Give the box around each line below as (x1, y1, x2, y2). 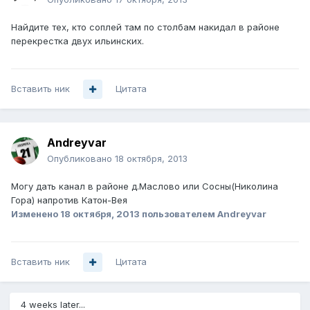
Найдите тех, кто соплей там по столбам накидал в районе (11, 21, 280, 33)
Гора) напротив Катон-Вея (11, 194, 127, 206)
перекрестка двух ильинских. (11, 35, 144, 47)
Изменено (11, 208, 60, 220)
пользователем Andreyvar (140, 208, 266, 220)
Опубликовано (47, 153, 115, 165)
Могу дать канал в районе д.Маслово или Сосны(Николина (11, 181, 278, 192)
